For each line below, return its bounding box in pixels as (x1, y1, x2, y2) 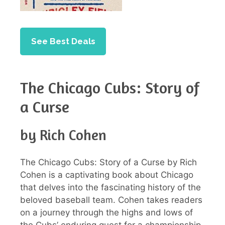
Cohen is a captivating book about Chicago (20, 170, 193, 180)
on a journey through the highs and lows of (20, 207, 193, 218)
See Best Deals (31, 36, 95, 46)
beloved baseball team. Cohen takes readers (20, 195, 202, 205)
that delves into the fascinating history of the (20, 182, 201, 193)
